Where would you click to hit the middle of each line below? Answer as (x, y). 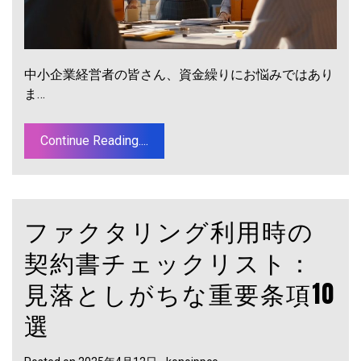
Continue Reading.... (94, 141)
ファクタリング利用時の (169, 231)
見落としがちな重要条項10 (180, 294)
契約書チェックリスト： (169, 263)
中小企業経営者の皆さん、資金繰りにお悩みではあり (179, 75)
